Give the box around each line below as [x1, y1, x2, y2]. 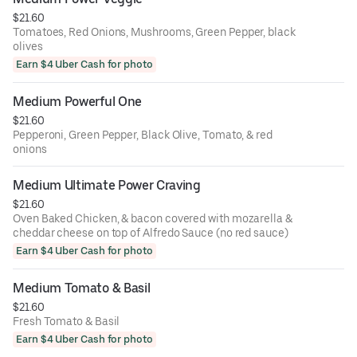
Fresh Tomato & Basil [13, 314, 120, 328]
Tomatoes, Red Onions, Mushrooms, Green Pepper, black [13, 25, 296, 38]
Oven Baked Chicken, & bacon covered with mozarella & [13, 211, 292, 225]
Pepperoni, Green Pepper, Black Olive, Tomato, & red [13, 127, 273, 141]
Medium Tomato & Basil [13, 280, 151, 296]
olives [13, 39, 43, 53]
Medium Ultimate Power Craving [13, 177, 201, 193]
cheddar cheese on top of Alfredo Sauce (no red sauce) [13, 226, 288, 239]
